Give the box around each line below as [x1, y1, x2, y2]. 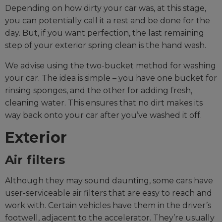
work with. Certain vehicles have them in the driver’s [5, 201, 211, 211]
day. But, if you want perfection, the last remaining [5, 28, 204, 38]
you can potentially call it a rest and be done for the [5, 16, 210, 26]
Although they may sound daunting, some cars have [5, 176, 213, 186]
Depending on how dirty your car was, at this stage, [5, 3, 206, 13]
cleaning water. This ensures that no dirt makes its [5, 98, 203, 108]
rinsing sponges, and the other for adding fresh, [5, 86, 192, 96]
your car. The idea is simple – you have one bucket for [5, 73, 217, 83]
